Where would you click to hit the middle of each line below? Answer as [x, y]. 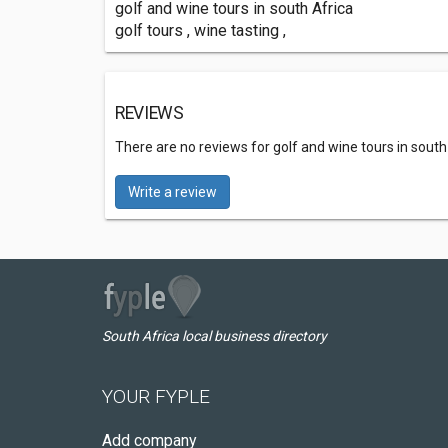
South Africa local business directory [214, 336]
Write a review [172, 192]
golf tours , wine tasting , [200, 30]
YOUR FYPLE [156, 396]
